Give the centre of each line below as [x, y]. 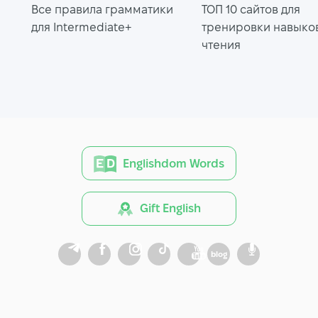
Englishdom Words [174, 163]
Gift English [170, 208]
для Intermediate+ [82, 27]
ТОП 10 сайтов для [251, 9]
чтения [221, 45]
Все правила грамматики [103, 9]
